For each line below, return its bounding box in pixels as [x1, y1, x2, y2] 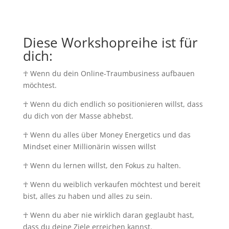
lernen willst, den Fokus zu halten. [63, 160, 181, 170]
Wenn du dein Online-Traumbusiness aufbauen [28, 68, 195, 78]
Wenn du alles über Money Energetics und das [28, 129, 191, 140]
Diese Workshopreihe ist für [22, 33, 198, 52]
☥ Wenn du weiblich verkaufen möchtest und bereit [22, 179, 200, 189]
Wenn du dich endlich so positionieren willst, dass [28, 99, 203, 109]
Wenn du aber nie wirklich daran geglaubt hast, [28, 210, 194, 220]
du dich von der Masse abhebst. [22, 110, 133, 121]
